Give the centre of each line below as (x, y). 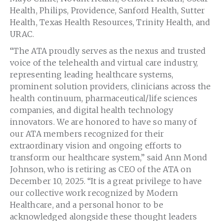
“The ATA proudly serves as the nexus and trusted (108, 51)
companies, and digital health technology (92, 110)
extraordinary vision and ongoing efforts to (96, 146)
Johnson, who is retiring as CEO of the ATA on (101, 169)
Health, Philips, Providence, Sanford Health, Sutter (108, 10)
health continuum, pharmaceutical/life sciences (104, 98)
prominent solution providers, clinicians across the (110, 87)
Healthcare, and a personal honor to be (87, 205)
